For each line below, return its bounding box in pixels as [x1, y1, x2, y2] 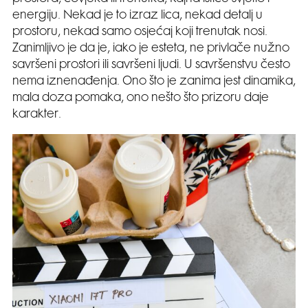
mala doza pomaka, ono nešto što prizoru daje [12, 92, 269, 104]
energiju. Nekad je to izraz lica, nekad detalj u [12, 10, 263, 21]
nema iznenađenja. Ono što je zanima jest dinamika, [12, 76, 296, 87]
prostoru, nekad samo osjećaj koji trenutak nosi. [12, 26, 267, 38]
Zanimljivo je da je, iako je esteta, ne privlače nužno [12, 43, 289, 54]
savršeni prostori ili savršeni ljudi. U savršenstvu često [12, 59, 290, 71]
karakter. [12, 109, 61, 120]
